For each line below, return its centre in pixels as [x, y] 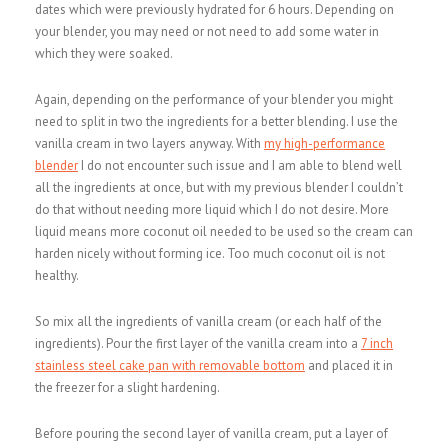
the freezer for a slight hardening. [127, 387]
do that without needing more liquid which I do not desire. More [212, 209]
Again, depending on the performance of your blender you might [214, 99]
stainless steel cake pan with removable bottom [170, 365]
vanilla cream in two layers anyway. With [149, 143]
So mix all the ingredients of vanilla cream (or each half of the [208, 321]
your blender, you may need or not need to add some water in [207, 31]
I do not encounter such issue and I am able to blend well [240, 165]
